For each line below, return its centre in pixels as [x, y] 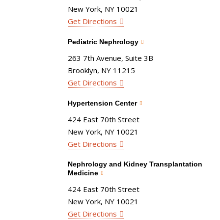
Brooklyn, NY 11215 [101, 70]
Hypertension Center [102, 103]
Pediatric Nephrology [103, 41]
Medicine [83, 173]
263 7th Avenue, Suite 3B [110, 58]
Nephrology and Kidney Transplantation [135, 164]
